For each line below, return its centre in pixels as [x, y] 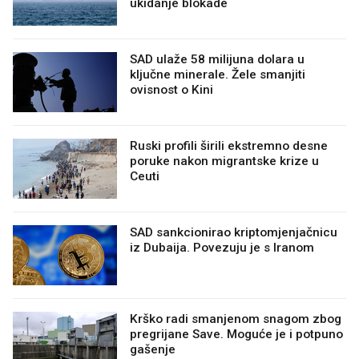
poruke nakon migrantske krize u [224, 161]
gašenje [153, 350]
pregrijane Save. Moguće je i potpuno [236, 335]
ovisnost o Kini [171, 90]
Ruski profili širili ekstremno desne [229, 146]
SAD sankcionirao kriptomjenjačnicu [234, 233]
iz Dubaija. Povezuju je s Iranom [222, 248]
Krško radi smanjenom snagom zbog [236, 319]
